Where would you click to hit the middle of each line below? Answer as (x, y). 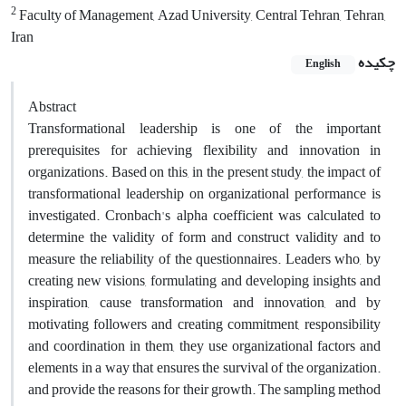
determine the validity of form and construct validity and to (204, 237)
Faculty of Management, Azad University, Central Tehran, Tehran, (201, 16)
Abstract (52, 106)
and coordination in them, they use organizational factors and (204, 346)
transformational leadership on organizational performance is (204, 193)
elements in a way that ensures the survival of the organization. (204, 367)
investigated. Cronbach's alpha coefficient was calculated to (204, 215)
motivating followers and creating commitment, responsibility (204, 324)
